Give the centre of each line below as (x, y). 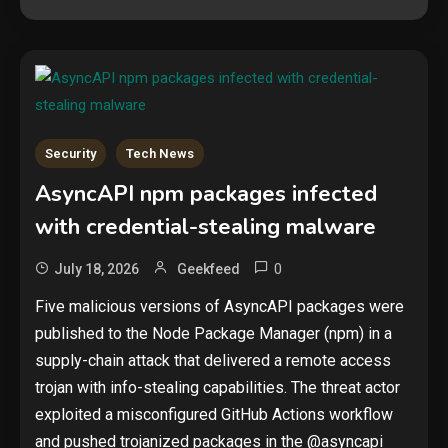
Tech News (160, 153)
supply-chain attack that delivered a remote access (213, 360)
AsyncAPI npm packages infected (206, 194)
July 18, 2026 (96, 269)
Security (70, 153)
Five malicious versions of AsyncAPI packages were (219, 306)
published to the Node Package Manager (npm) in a (213, 333)
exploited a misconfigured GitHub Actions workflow (214, 414)
